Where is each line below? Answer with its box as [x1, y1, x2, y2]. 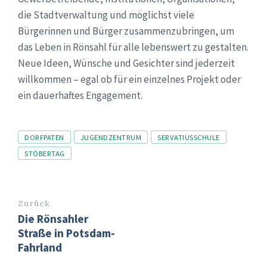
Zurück [18, 198, 50, 209]
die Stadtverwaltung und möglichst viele [18, 8, 194, 22]
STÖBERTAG [24, 148, 65, 159]
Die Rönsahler [18, 212, 88, 226]
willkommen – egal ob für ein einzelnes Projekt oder [18, 73, 241, 86]
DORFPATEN [24, 132, 64, 142]
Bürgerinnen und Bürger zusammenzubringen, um [18, 24, 234, 38]
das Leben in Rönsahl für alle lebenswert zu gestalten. [18, 41, 249, 54]
